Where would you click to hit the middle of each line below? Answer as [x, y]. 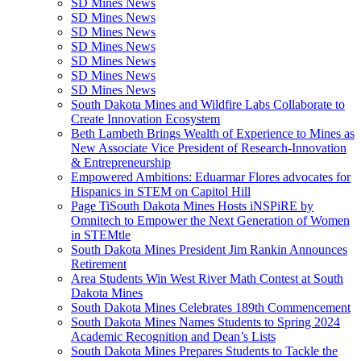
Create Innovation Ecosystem [145, 118]
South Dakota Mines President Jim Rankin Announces [209, 249]
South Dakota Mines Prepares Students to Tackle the [204, 351]
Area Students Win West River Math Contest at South [207, 278]
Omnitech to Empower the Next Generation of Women [210, 220]
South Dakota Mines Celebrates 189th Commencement [211, 307]
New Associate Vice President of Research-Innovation [209, 147]
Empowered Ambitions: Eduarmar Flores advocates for [211, 176]
